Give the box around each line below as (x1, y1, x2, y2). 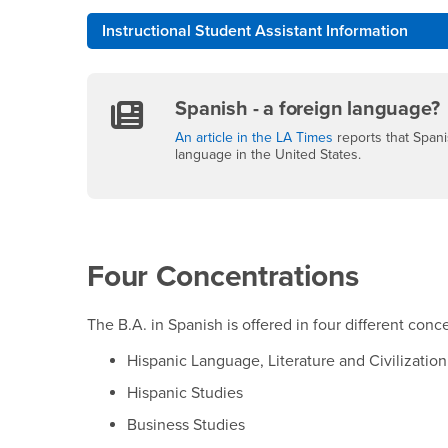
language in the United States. (175, 146, 362, 164)
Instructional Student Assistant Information (102, 21, 408, 42)
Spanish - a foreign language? (175, 97, 440, 122)
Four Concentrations (87, 257, 359, 295)
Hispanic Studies (127, 382, 244, 403)
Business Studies (127, 414, 246, 435)
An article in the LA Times (175, 129, 334, 147)
